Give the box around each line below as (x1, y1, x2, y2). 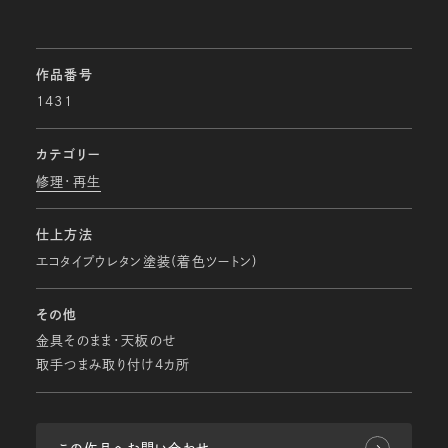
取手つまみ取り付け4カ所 (35, 358, 191, 372)
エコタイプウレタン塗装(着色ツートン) (35, 254, 259, 268)
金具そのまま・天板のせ (35, 334, 177, 348)
